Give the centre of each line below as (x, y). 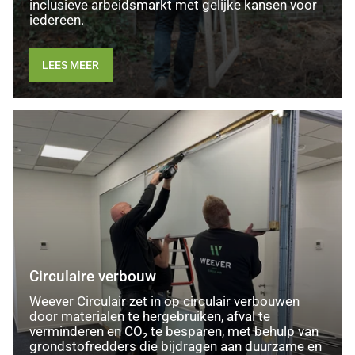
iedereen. (56, 20)
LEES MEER (71, 65)
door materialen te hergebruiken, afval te (149, 317)
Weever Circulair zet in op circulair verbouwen (164, 302)
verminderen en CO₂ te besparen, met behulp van (174, 332)
